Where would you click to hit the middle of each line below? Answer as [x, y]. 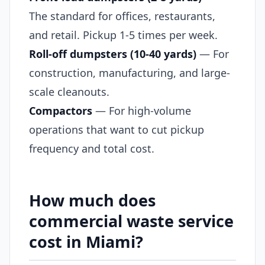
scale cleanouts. [69, 91]
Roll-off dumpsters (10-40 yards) [113, 54]
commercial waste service [131, 221]
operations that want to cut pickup [117, 129]
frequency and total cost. [92, 148]
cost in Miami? [86, 241]
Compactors [61, 110]
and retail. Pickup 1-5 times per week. [123, 35]
